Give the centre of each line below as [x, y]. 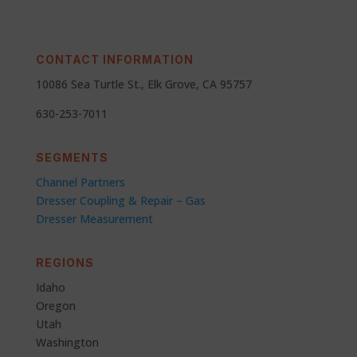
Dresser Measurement [94, 218]
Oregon [55, 305]
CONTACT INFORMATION [114, 59]
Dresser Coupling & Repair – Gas [120, 200]
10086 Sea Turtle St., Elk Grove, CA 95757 [143, 84]
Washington [67, 342]
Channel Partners [80, 182]
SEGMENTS [72, 157]
